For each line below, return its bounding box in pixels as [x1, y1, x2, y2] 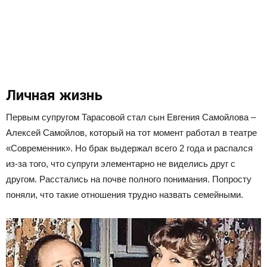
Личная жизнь [6, 87, 103, 104]
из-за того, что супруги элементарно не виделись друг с [6, 159, 235, 169]
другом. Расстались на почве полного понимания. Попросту [6, 174, 252, 185]
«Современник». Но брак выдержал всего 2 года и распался [6, 143, 253, 154]
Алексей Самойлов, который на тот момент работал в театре [6, 128, 257, 138]
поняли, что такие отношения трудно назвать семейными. [6, 190, 243, 200]
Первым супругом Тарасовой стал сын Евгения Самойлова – [6, 112, 256, 123]
